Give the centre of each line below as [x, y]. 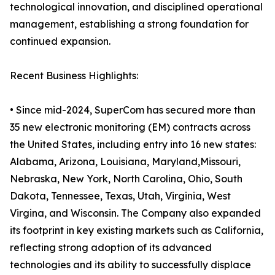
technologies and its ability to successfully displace [130, 265]
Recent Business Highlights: [74, 76]
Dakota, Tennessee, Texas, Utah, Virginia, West [120, 196]
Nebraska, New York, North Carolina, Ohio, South [126, 179]
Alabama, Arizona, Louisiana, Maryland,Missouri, [125, 162]
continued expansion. [60, 41]
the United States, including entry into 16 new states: [133, 145]
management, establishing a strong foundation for [129, 24]
